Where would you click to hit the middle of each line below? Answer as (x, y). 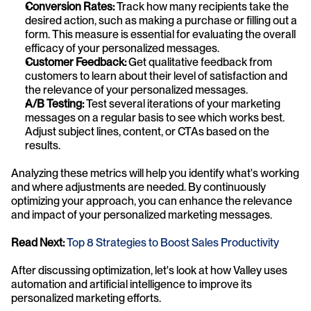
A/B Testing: (54, 104)
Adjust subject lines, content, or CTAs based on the (147, 132)
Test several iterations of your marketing (182, 104)
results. (43, 145)
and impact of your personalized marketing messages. (142, 215)
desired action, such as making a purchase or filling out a (161, 20)
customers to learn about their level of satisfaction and (156, 76)
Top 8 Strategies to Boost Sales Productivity (173, 243)
